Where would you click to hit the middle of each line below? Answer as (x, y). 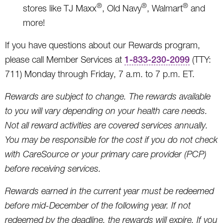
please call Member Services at (65, 59)
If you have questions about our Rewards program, (103, 45)
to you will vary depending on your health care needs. (106, 111)
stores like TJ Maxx (60, 8)
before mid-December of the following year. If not (98, 205)
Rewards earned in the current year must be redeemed (110, 191)
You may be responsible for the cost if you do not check (111, 139)
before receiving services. (53, 168)
